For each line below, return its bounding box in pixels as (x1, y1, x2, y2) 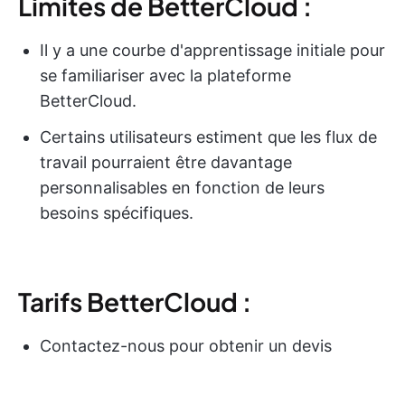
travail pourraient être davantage (40, 152, 292, 172)
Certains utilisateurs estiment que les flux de (40, 127, 377, 146)
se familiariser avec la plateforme (40, 65, 291, 85)
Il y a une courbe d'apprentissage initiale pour (40, 40, 385, 60)
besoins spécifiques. (40, 202, 193, 222)
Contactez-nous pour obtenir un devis (40, 335, 332, 355)
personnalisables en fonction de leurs (40, 177, 325, 197)
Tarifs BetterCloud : (18, 285, 251, 317)
